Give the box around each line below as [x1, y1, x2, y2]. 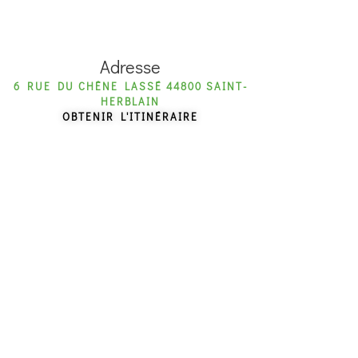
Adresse [100, 55, 161, 79]
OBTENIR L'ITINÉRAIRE [62, 109, 199, 124]
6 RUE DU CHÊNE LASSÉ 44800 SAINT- [13, 79, 248, 93]
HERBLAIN [101, 94, 161, 109]
